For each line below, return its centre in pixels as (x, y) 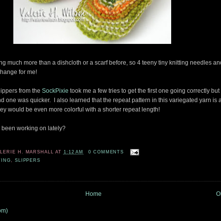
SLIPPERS (28, 160)
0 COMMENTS (106, 152)
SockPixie (55, 91)
